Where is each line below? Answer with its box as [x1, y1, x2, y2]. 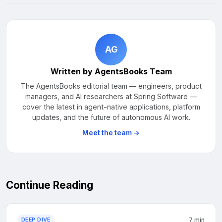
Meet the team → [82, 129, 140, 137]
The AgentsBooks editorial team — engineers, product [20, 82, 202, 90]
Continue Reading [6, 179, 93, 191]
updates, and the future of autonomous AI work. [32, 113, 190, 121]
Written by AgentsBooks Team [50, 66, 172, 76]
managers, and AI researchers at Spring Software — [25, 92, 197, 101]
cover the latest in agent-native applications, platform [22, 103, 200, 111]
